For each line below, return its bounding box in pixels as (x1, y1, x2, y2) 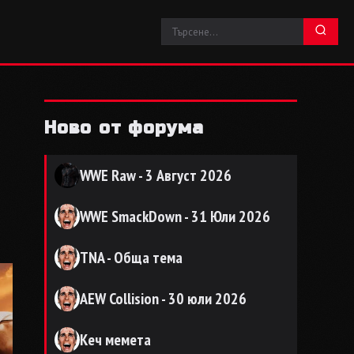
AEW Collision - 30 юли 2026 (80, 288, 247, 309)
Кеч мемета (80, 330, 151, 350)
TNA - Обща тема (80, 247, 183, 268)
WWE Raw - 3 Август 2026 (80, 165, 232, 186)
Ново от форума (44, 118, 205, 138)
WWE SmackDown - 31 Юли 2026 (80, 206, 270, 227)
